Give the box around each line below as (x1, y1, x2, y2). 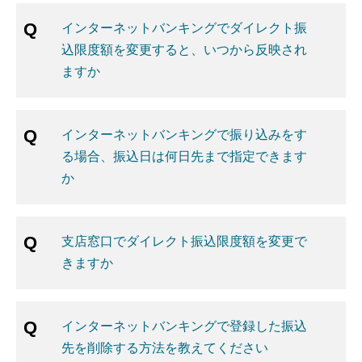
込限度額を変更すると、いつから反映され (61, 40, 307, 58)
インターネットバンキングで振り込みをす (61, 124, 307, 143)
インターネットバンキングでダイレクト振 (61, 18, 307, 36)
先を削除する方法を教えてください (61, 338, 268, 356)
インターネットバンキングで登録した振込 (61, 316, 307, 335)
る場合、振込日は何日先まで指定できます (61, 146, 307, 165)
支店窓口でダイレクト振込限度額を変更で (61, 231, 307, 250)
